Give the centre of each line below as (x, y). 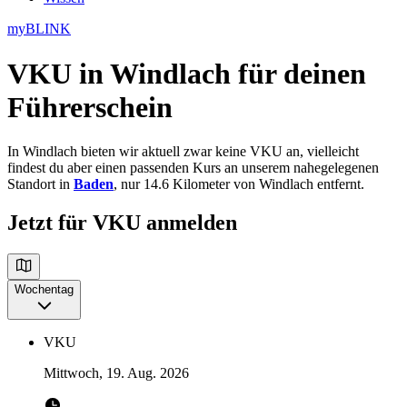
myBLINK (39, 29)
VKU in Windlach (119, 73)
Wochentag (44, 290)
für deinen (298, 73)
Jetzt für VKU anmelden (122, 223)
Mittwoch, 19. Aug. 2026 (116, 373)
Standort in (40, 184)
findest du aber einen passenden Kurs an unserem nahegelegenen (193, 168)
